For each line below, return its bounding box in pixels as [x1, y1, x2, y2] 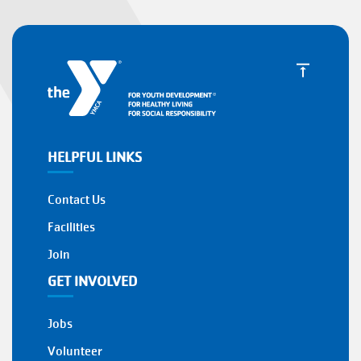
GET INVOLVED [48, 272, 137, 292]
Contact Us [48, 192, 106, 209]
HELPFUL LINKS [48, 148, 142, 168]
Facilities [48, 219, 95, 236]
